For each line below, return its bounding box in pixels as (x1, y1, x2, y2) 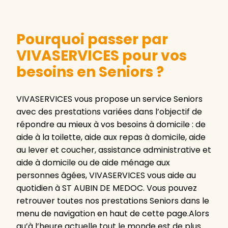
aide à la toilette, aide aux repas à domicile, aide (16, 131, 206, 144)
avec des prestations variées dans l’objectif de (16, 106, 202, 118)
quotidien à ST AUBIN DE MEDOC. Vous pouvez (16, 182, 197, 194)
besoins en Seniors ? (16, 62, 164, 82)
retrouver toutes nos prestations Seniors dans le (16, 195, 209, 207)
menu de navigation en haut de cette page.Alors (16, 208, 209, 220)
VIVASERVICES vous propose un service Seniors (16, 93, 203, 105)
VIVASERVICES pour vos (16, 46, 187, 66)
